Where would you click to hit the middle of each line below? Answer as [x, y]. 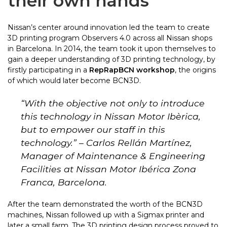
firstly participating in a [48, 70]
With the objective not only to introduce [115, 103]
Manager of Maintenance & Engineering [113, 156]
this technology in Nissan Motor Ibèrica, [111, 117]
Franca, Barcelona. [64, 182]
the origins [196, 70]
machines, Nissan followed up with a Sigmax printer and [106, 215]
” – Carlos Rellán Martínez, [133, 143]
